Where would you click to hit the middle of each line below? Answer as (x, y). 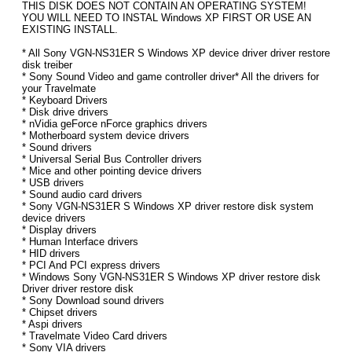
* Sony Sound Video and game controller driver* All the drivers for (170, 77)
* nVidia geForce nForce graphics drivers (115, 124)
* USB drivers (53, 183)
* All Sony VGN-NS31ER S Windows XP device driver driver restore (176, 53)
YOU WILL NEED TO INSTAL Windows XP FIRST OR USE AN (167, 18)
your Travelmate (59, 89)
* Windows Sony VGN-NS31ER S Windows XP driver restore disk (171, 277)
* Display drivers (59, 230)
